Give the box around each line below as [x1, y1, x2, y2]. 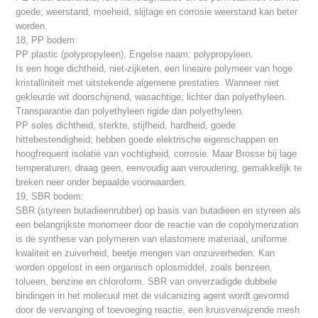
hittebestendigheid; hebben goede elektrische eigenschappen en [16, 134, 279, 146]
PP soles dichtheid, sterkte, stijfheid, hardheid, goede [16, 120, 236, 131]
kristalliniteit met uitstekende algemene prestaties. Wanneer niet [16, 77, 280, 89]
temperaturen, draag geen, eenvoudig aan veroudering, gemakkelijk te [16, 163, 302, 174]
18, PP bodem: [16, 35, 78, 46]
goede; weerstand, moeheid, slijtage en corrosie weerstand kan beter [16, 6, 298, 18]
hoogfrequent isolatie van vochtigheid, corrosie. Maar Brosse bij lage [16, 148, 297, 160]
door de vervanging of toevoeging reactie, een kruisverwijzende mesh [16, 305, 300, 316]
